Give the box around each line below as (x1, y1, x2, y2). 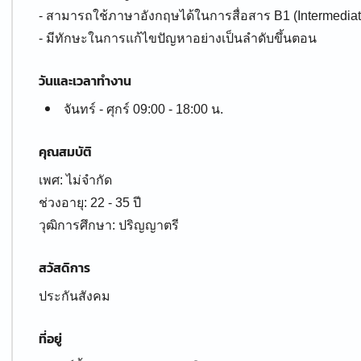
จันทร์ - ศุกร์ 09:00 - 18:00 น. (64, 102, 223, 116)
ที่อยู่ (39, 329, 62, 348)
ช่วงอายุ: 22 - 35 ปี (39, 196, 141, 210)
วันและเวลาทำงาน (39, 71, 131, 90)
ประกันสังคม (39, 289, 110, 303)
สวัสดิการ (39, 258, 90, 277)
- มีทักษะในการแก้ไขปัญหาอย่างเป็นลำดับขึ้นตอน (39, 31, 317, 45)
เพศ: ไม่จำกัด (39, 173, 112, 187)
